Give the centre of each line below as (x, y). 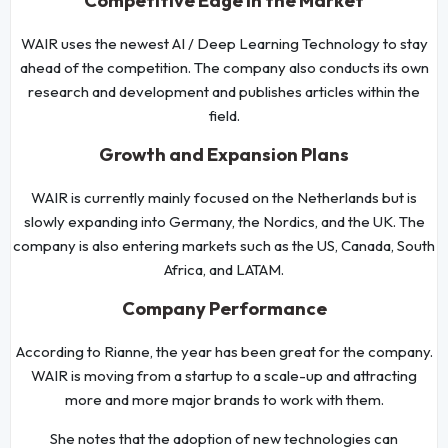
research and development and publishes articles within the (224, 91)
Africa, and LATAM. (224, 269)
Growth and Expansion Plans (224, 154)
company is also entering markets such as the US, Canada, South (224, 245)
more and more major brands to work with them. (224, 399)
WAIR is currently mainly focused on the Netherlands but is (224, 197)
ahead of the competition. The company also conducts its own (224, 67)
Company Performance (224, 308)
